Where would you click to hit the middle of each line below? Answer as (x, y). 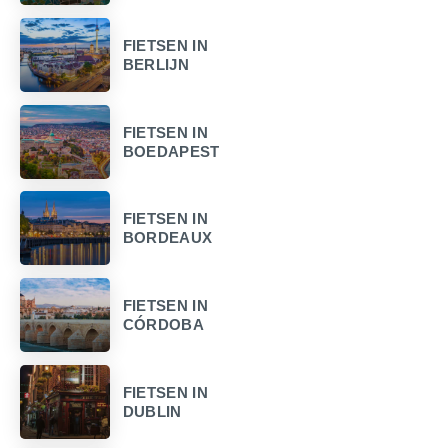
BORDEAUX (167, 238)
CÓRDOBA (163, 325)
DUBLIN (152, 411)
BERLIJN (155, 64)
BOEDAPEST (171, 151)
